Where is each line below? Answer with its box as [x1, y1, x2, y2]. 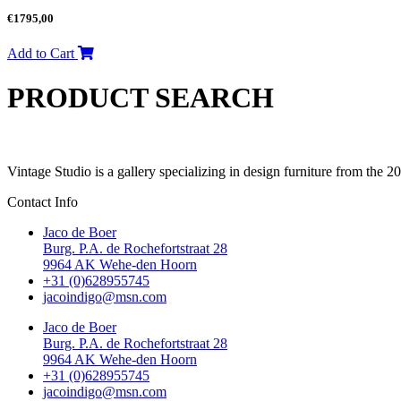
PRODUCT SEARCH [7, 81, 274, 114]
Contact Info [7, 194, 78, 210]
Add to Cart [7, 46, 78, 62]
